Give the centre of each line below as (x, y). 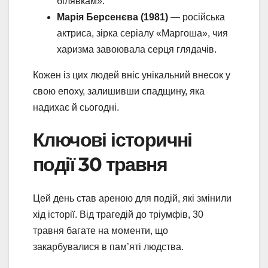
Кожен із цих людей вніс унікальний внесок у (132, 75)
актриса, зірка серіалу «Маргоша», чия (142, 33)
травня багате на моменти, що (100, 230)
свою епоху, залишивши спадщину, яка (119, 92)
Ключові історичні (112, 140)
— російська (197, 17)
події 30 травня (100, 165)
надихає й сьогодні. (76, 108)
